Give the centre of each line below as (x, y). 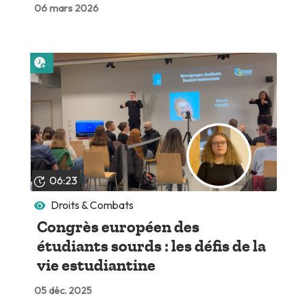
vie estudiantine (96, 266)
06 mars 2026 (66, 8)
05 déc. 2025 (63, 291)
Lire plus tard (79, 59)
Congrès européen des (118, 227)
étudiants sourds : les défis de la (151, 246)
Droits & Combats (93, 205)
